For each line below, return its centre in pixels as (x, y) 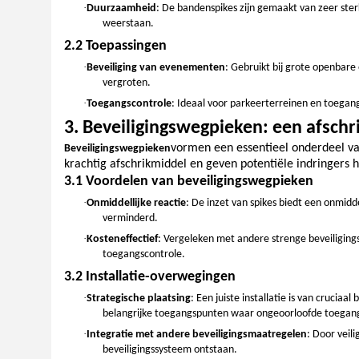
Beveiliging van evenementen (156, 68)
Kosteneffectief (122, 240)
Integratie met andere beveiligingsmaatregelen (197, 335)
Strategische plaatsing (139, 299)
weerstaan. (128, 24)
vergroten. (127, 83)
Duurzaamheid (121, 9)
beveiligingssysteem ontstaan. (170, 350)
